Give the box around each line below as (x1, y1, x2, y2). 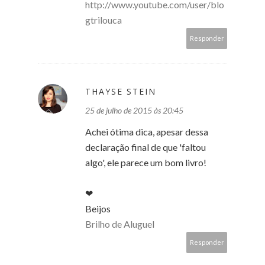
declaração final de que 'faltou (85, 141, 206, 153)
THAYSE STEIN (85, 85, 156, 97)
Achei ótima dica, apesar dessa (85, 125, 208, 137)
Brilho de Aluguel (85, 218, 154, 230)
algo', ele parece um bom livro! (85, 156, 206, 168)
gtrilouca (85, 14, 122, 25)
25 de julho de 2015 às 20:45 (85, 105, 183, 115)
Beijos (85, 202, 111, 214)
